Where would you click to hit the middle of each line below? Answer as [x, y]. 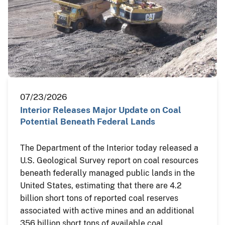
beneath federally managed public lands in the [107, 173]
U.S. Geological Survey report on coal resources [109, 160]
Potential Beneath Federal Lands [88, 121]
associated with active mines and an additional [107, 210]
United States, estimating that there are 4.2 [101, 185]
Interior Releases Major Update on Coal [101, 110]
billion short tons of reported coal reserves [99, 198]
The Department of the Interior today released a [109, 148]
